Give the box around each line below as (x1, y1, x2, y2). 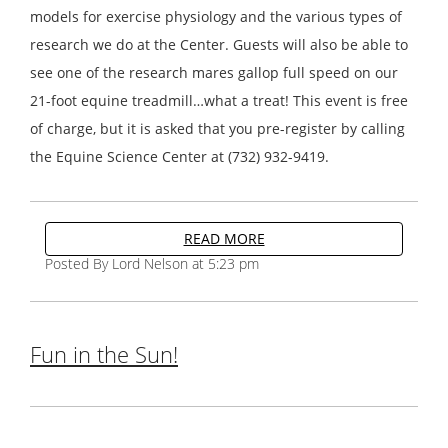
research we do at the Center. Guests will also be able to (30, 35, 408, 55)
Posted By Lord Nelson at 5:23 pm (45, 254, 259, 274)
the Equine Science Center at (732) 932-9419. (30, 147, 329, 167)
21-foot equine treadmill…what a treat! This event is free (30, 91, 408, 111)
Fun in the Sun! (30, 339, 178, 370)
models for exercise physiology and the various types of (30, 7, 402, 27)
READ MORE (183, 229, 265, 249)
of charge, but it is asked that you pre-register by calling (30, 119, 405, 139)
